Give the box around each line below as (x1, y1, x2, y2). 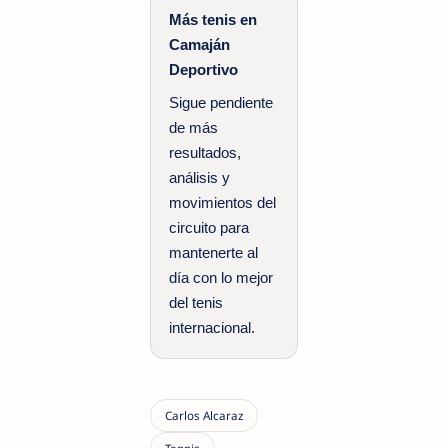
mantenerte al (169, 243, 258, 261)
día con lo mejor (169, 268, 273, 286)
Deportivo (169, 60, 238, 78)
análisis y (169, 168, 230, 186)
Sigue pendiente (169, 93, 273, 111)
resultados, (169, 143, 241, 161)
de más (169, 118, 218, 136)
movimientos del (169, 193, 276, 211)
